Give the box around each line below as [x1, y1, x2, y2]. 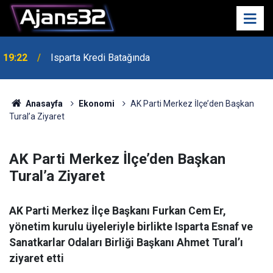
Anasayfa [23, 99, 63, 108]
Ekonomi [78, 99, 115, 108]
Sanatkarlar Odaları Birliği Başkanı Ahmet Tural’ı [9, 236, 243, 249]
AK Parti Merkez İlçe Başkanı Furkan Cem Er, [9, 205, 226, 217]
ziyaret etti [9, 252, 64, 264]
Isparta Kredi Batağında [51, 52, 150, 63]
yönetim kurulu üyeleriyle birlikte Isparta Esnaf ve [9, 221, 253, 233]
